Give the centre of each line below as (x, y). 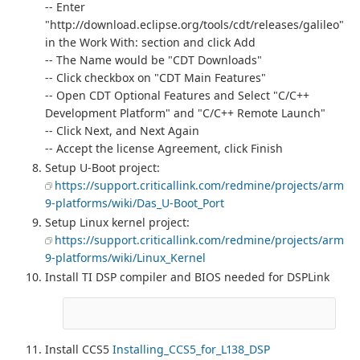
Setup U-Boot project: (102, 168)
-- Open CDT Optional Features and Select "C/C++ (177, 96)
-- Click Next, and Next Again (122, 131)
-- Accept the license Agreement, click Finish (164, 149)
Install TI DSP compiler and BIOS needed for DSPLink (187, 277)
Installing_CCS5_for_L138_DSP (191, 350)
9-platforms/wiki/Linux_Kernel (125, 258)
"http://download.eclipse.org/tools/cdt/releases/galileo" (194, 25)
